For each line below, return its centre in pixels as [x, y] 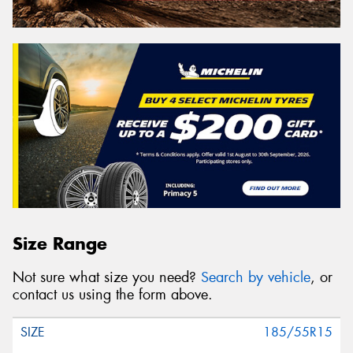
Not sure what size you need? [107, 277]
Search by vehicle [256, 277]
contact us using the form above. [113, 294]
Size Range [60, 244]
